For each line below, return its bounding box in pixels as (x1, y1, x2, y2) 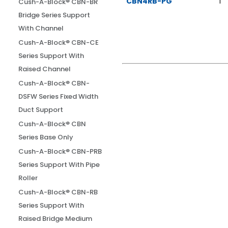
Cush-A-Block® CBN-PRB (18, 147, 102, 156)
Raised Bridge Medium (18, 214, 93, 223)
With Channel (18, 23, 64, 33)
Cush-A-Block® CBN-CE (18, 38, 99, 47)
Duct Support (18, 105, 64, 115)
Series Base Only (18, 132, 74, 142)
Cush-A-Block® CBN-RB (18, 187, 98, 197)
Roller (18, 173, 38, 183)
